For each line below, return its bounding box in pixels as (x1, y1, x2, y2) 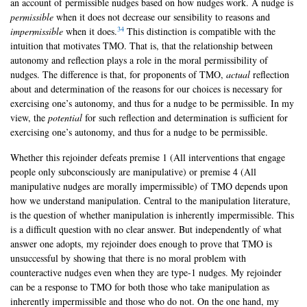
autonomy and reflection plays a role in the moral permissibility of (10, 53, 268, 67)
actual (226, 68, 253, 82)
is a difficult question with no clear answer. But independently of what (10, 223, 282, 236)
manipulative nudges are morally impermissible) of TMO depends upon (10, 180, 288, 193)
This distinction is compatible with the (124, 25, 275, 38)
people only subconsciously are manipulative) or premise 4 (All (10, 165, 256, 179)
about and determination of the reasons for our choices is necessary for (10, 82, 282, 96)
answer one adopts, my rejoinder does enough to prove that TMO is (10, 237, 272, 251)
